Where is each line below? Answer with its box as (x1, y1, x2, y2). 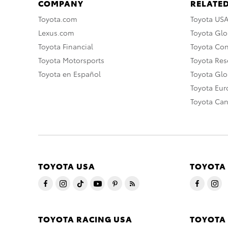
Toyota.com (38, 14, 77, 24)
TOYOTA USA (38, 160, 95, 172)
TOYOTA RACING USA (38, 213, 132, 225)
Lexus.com (38, 27, 74, 38)
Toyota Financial (38, 41, 93, 52)
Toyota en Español (38, 69, 101, 79)
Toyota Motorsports (38, 55, 104, 66)
